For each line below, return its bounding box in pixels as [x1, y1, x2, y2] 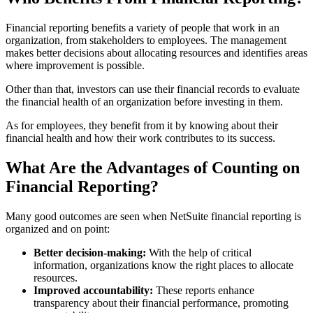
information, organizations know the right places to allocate [34, 259, 293, 271]
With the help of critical [146, 246, 252, 259]
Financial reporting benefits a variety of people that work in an [6, 22, 279, 34]
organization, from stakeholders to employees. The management [6, 34, 286, 46]
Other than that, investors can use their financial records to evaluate [6, 83, 300, 95]
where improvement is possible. [6, 59, 145, 71]
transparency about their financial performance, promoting [34, 296, 289, 309]
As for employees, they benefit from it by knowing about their [6, 119, 278, 131]
